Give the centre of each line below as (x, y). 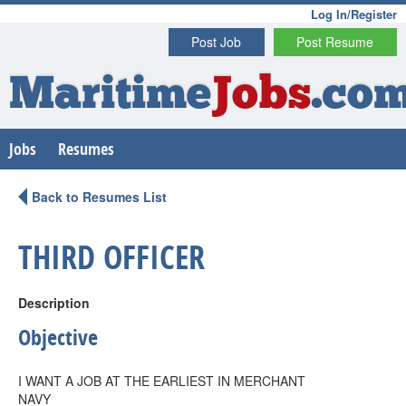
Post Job (217, 42)
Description (54, 303)
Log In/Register (354, 14)
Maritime (110, 97)
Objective (58, 337)
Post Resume (335, 42)
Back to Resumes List (99, 197)
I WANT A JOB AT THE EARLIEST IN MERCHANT (162, 381)
